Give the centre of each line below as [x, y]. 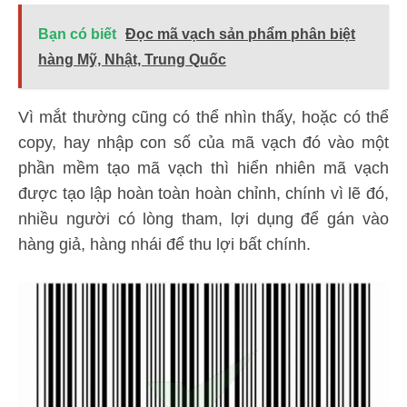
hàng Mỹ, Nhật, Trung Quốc [132, 60]
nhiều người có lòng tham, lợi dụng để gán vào [203, 219]
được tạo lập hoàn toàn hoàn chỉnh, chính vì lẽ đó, [203, 194]
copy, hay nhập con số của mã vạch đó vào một [203, 143]
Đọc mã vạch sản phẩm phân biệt [240, 35]
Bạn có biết [77, 35]
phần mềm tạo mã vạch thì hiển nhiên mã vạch [203, 169]
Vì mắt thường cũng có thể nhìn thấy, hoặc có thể [203, 118]
